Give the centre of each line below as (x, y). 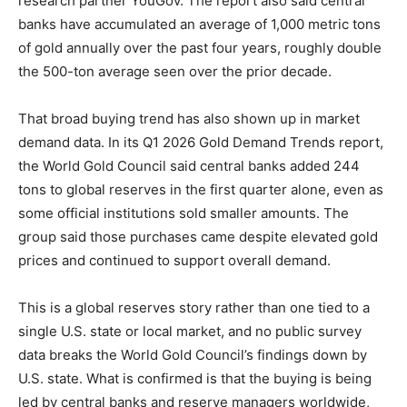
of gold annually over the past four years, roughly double (200, 48)
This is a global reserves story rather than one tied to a (194, 308)
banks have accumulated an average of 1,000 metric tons (199, 25)
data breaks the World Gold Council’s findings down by (193, 355)
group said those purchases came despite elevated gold (198, 237)
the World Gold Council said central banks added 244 (189, 166)
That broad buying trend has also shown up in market (189, 119)
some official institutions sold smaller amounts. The (184, 213)
